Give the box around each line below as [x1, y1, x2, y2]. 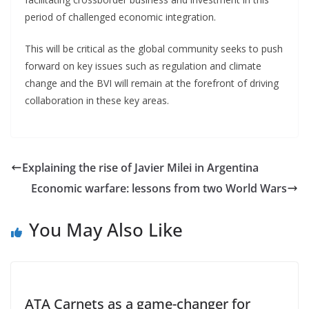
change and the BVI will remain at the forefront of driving [25, 76, 279, 90]
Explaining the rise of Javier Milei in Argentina [22, 159, 259, 175]
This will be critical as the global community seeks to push [25, 41, 283, 55]
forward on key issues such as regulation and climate [25, 59, 261, 72]
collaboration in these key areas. [25, 93, 169, 107]
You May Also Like [29, 217, 183, 242]
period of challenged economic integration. [25, 10, 216, 23]
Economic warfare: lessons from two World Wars [31, 180, 287, 196]
